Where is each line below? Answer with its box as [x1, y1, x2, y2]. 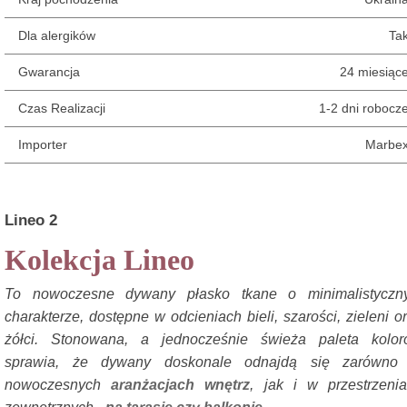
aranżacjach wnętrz [111, 377, 251, 392]
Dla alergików [18, 28, 95, 43]
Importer [18, 137, 67, 152]
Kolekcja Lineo [5, 243, 194, 276]
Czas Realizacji [18, 101, 105, 115]
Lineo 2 [5, 212, 57, 229]
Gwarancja [18, 65, 80, 79]
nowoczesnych [5, 377, 112, 392]
